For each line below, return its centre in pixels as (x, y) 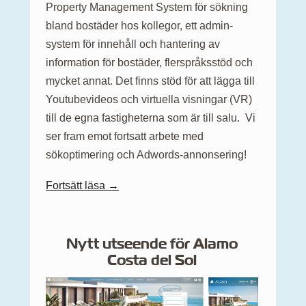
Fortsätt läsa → (82, 185)
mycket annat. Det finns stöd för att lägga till (150, 81)
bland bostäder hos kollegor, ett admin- (139, 25)
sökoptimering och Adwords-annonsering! (146, 154)
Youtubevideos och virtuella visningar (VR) (149, 99)
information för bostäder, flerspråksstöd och (149, 62)
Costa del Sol (152, 260)
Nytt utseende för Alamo (152, 243)
